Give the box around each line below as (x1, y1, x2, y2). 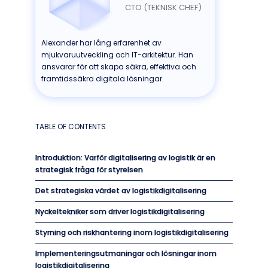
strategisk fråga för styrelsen (35, 165, 143, 175)
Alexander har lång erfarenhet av (41, 38, 162, 48)
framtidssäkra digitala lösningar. (41, 74, 164, 84)
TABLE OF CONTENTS (35, 121, 106, 132)
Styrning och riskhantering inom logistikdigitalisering (35, 227, 229, 237)
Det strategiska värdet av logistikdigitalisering (35, 185, 206, 196)
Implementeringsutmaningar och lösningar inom (35, 248, 217, 258)
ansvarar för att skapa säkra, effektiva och (41, 62, 196, 72)
